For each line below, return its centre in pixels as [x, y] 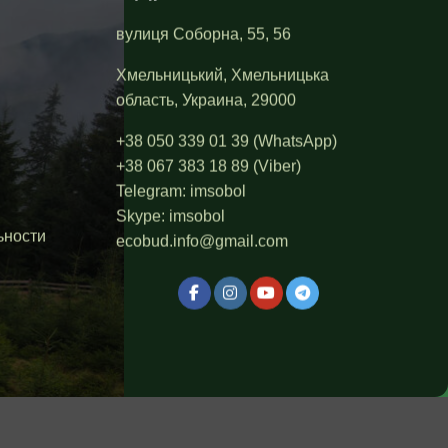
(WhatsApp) [293, 141]
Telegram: [151, 191]
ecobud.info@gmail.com [202, 241]
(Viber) [275, 166]
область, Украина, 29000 [206, 100]
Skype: [142, 216]
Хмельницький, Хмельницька [222, 75]
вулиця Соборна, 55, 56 [203, 34]
